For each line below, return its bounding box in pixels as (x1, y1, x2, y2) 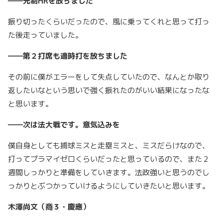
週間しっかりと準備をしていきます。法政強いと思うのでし (8, 167, 210, 178)
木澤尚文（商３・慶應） (8, 202, 90, 213)
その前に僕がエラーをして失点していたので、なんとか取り (8, 72, 210, 83)
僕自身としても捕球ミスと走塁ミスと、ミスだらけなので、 (8, 140, 210, 151)
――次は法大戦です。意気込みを (8, 119, 120, 130)
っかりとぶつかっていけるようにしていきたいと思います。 (8, 181, 214, 192)
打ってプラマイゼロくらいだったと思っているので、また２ (8, 154, 210, 165)
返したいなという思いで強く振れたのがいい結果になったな (8, 85, 210, 96)
